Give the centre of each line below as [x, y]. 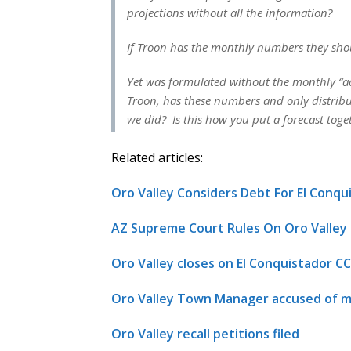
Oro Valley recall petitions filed [205, 334]
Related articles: [157, 157]
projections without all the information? [230, 13]
